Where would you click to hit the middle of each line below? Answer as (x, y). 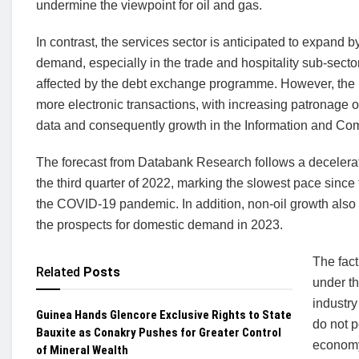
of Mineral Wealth (82, 350)
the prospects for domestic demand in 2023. (159, 225)
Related (58, 272)
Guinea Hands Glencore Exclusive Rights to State (164, 315)
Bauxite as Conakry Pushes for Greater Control (159, 333)
